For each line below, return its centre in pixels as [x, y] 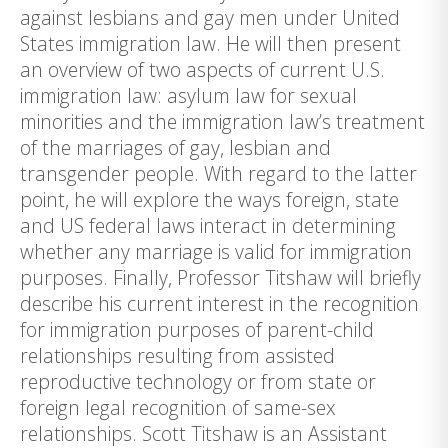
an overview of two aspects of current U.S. [202, 69]
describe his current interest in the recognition [219, 303]
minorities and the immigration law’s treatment [222, 121]
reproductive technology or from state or [198, 381]
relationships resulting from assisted [177, 355]
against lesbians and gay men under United [210, 17]
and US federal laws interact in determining [208, 225]
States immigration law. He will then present [210, 43]
